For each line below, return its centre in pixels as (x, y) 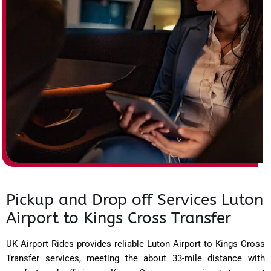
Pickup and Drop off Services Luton (135, 200)
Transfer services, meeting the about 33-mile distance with (135, 258)
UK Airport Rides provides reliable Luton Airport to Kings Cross (135, 243)
